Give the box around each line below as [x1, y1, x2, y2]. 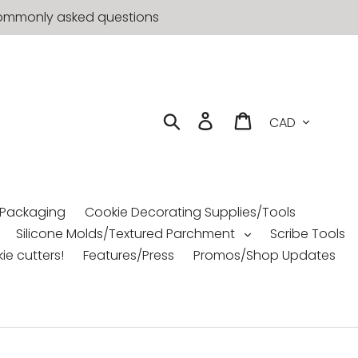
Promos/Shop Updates [193, 246, 336, 265]
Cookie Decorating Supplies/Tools [84, 203, 296, 221]
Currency [262, 102, 320, 121]
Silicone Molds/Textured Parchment [15, 225, 238, 243]
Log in [216, 110, 253, 129]
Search [182, 109, 227, 129]
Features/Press [82, 246, 174, 265]
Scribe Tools [269, 225, 345, 243]
